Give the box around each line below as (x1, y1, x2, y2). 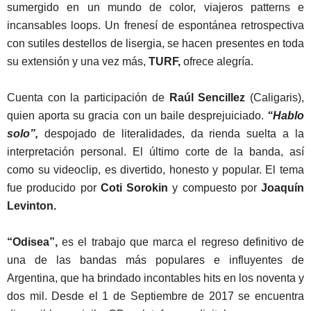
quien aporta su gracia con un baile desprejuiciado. (7, 110, 267, 122)
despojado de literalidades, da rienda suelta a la (38, 128, 304, 140)
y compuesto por (168, 182, 261, 194)
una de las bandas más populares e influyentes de (7, 254, 304, 267)
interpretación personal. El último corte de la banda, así (7, 146, 304, 158)
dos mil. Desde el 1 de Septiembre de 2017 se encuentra (7, 290, 304, 303)
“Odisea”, (7, 236, 58, 249)
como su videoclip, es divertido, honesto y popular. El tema (7, 164, 304, 176)
